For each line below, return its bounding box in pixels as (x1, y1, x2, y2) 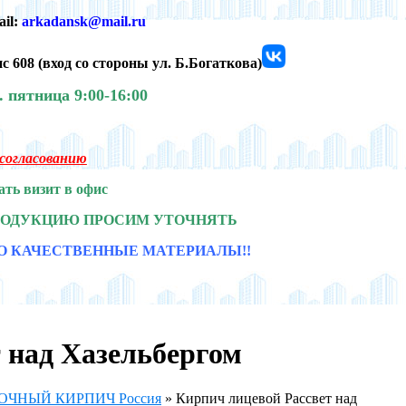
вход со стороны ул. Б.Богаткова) (42, 54, 262, 71)
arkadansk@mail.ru (22, 13, 146, 29)
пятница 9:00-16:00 (7, 85, 148, 104)
